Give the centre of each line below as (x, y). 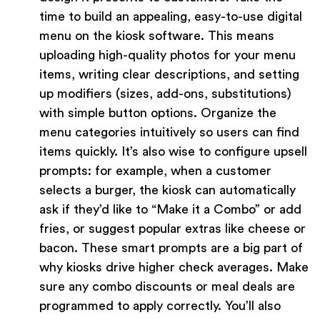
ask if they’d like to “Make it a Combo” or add (170, 210)
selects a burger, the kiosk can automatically (167, 190)
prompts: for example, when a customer (155, 171)
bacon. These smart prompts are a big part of (171, 248)
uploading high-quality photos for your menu (167, 55)
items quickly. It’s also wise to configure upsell (173, 152)
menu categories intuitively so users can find (169, 132)
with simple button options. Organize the (158, 113)
